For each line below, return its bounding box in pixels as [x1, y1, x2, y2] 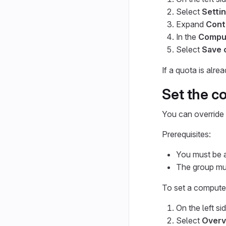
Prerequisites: [162, 129, 211, 139]
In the [176, 32, 198, 42]
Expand [176, 19, 206, 29]
